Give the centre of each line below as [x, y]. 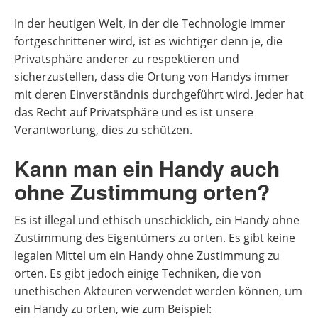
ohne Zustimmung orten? [142, 191]
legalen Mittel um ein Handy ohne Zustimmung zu [147, 256]
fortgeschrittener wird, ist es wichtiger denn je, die [148, 41]
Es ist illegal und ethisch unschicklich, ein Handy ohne [157, 220]
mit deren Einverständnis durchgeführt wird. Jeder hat [159, 94]
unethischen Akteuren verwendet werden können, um [158, 291]
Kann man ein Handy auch [147, 168]
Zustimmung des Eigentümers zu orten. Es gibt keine [155, 238]
